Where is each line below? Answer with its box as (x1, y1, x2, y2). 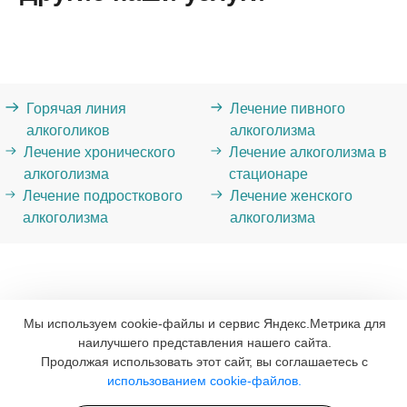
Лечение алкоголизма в (228, 144, 387, 161)
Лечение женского (229, 188, 352, 204)
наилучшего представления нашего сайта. (77, 335, 332, 350)
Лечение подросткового (23, 188, 184, 204)
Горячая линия (25, 101, 126, 117)
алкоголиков (25, 123, 110, 139)
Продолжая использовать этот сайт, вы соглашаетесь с (41, 354, 368, 369)
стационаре (228, 166, 308, 183)
